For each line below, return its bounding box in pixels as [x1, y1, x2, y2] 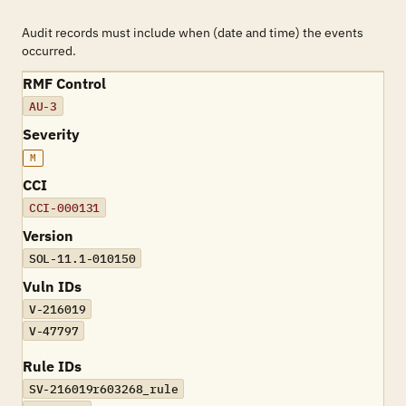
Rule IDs [23, 357, 82, 375]
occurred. [22, 43, 76, 59]
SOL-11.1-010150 [28, 250, 136, 266]
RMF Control [23, 74, 106, 92]
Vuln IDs [23, 277, 82, 295]
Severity [23, 125, 80, 143]
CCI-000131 [28, 199, 101, 216]
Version [23, 227, 73, 245]
